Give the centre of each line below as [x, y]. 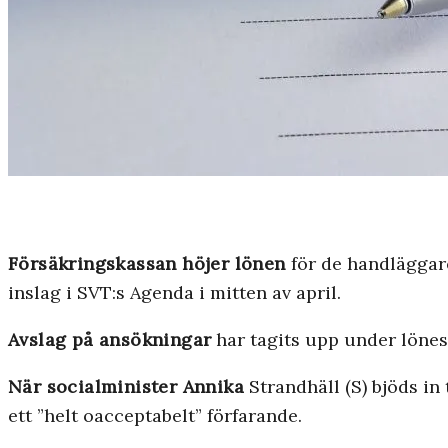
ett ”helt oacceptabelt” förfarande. [155, 416]
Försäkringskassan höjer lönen [147, 264]
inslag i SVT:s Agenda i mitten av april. [174, 293]
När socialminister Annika [126, 387]
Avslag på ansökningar [110, 340]
